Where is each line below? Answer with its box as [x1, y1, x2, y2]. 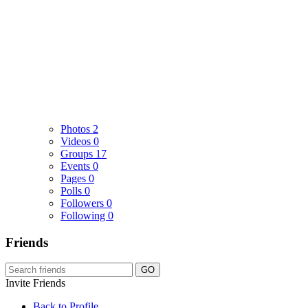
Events [60, 159, 93, 172]
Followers [60, 197, 107, 209]
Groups [60, 147, 96, 159]
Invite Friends [5, 277, 65, 289]
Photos [60, 122, 93, 135]
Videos [60, 135, 93, 147]
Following [60, 209, 108, 221]
